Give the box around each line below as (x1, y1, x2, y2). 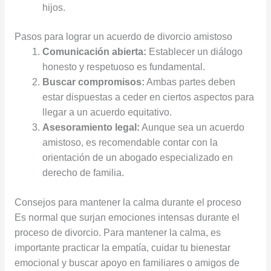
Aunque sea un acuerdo (140, 122, 245, 133)
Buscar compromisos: (42, 77, 145, 88)
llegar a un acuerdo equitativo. (42, 107, 172, 118)
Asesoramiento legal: (42, 122, 140, 133)
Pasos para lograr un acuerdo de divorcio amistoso (14, 31, 232, 42)
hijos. (42, 2, 66, 13)
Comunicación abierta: (42, 47, 147, 57)
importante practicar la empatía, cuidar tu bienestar (14, 242, 230, 253)
